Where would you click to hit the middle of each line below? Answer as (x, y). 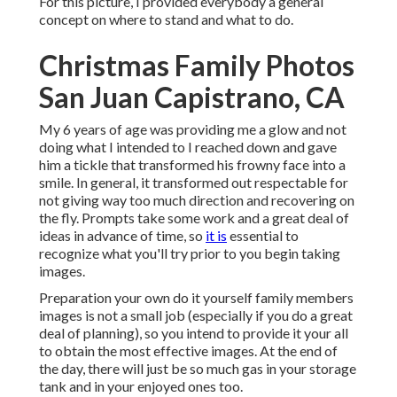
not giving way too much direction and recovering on (197, 200)
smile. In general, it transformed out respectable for (194, 183)
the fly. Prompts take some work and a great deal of (194, 218)
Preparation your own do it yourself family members (196, 298)
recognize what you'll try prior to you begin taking (190, 253)
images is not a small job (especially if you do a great (196, 315)
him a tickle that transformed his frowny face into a (192, 165)
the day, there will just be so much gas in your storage (198, 369)
